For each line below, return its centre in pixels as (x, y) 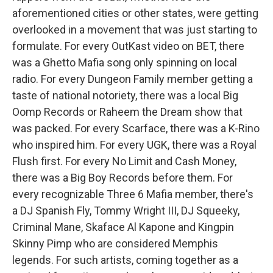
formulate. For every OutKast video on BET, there (128, 46)
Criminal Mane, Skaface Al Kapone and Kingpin (123, 227)
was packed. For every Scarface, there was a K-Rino (136, 129)
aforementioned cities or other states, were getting (135, 13)
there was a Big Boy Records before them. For (122, 178)
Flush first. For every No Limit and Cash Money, (124, 161)
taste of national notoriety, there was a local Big (125, 96)
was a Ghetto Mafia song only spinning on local (125, 63)
